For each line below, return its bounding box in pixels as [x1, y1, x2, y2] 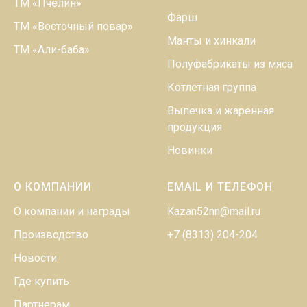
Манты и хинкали [167, 34, 256, 47]
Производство [14, 228, 88, 241]
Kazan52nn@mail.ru [167, 204, 260, 218]
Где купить [14, 274, 69, 288]
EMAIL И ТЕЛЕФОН [167, 180, 273, 193]
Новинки [167, 143, 212, 157]
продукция [167, 120, 222, 134]
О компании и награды [14, 204, 130, 218]
